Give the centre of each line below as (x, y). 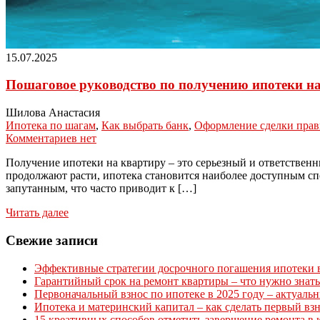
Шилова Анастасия (53, 113)
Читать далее (37, 213)
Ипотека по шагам (51, 126)
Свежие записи (52, 240)
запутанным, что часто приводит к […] (101, 189)
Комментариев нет (51, 139)
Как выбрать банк (145, 126)
